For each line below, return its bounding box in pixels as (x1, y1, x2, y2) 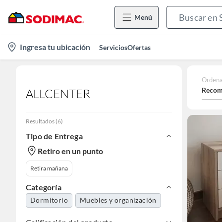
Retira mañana (30, 165, 68, 172)
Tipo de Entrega (26, 131, 83, 141)
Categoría (26, 182, 61, 192)
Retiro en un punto (38, 146, 103, 156)
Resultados (26, 117, 55, 125)
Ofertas (127, 43, 151, 52)
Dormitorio (30, 196, 68, 204)
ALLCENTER (26, 86, 90, 101)
